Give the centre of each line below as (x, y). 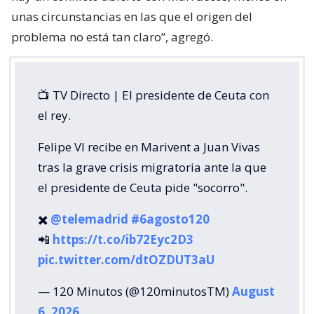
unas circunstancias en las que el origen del (132, 16)
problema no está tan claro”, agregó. (112, 36)
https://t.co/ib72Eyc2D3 (123, 239)
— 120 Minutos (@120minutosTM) (135, 291)
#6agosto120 (170, 219)
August (253, 291)
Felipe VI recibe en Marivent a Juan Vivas (149, 146)
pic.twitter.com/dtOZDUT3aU (126, 259)
